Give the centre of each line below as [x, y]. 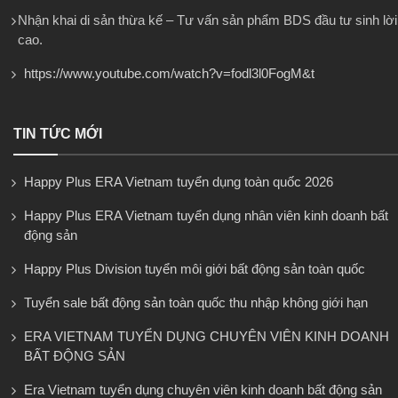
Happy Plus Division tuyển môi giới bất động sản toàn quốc [195, 269]
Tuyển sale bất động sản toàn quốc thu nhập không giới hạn [196, 303]
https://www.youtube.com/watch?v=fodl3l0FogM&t [169, 74]
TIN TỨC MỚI [58, 134]
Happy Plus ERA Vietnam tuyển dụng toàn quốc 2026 [179, 182]
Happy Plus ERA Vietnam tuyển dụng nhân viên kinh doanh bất [206, 216]
